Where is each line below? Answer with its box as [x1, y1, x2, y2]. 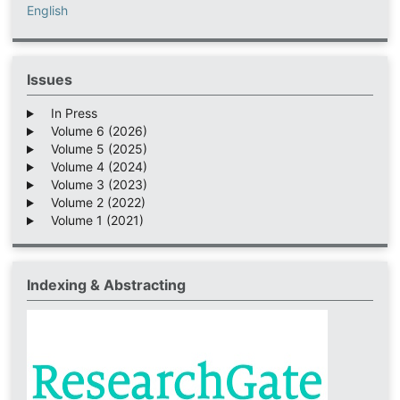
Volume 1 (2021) [39, 212, 144, 229]
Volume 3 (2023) [39, 177, 147, 193]
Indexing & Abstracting [26, 276, 186, 295]
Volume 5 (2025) [39, 141, 147, 157]
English [26, 3, 68, 19]
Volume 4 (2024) [39, 159, 147, 175]
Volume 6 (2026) [39, 123, 147, 139]
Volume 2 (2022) [39, 195, 146, 211]
